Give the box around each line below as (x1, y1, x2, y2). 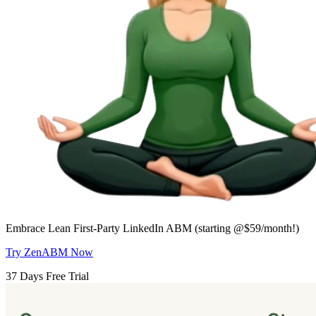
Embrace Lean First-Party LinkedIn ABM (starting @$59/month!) (6, 222, 299, 235)
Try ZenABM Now (6, 246, 93, 259)
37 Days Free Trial (6, 270, 89, 283)
